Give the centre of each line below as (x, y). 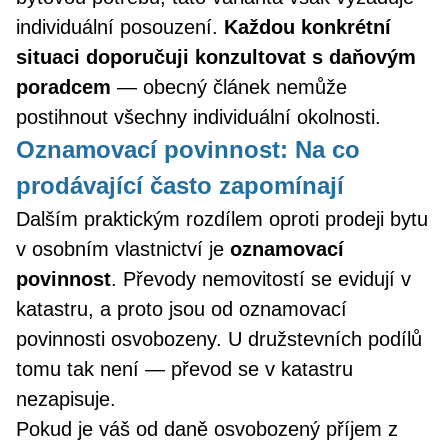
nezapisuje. (66, 399)
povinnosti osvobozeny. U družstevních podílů (219, 339)
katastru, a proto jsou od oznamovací (181, 309)
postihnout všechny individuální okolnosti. (198, 117)
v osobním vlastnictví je (123, 249)
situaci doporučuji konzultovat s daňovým (216, 57)
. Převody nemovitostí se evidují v (261, 279)
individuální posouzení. (120, 27)
